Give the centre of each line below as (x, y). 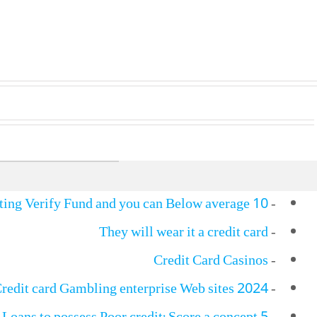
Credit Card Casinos (211, 262)
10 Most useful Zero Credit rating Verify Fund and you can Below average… (260, 206)
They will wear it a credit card (184, 234)
